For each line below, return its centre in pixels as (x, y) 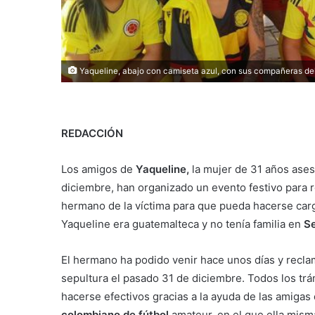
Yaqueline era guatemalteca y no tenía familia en (182, 224)
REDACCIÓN (92, 133)
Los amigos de (98, 169)
